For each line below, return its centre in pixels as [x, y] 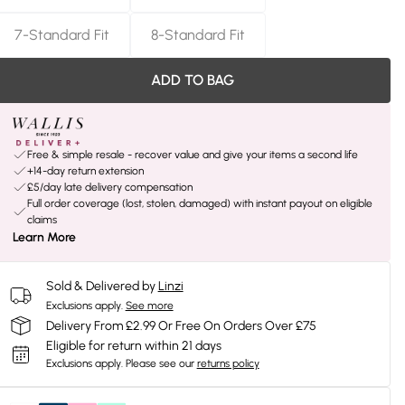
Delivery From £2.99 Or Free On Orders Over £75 [181, 325]
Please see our [160, 363]
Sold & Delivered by [100, 286]
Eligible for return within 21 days [133, 346]
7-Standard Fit [62, 35]
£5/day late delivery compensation [109, 187]
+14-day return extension [85, 171]
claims [42, 220]
